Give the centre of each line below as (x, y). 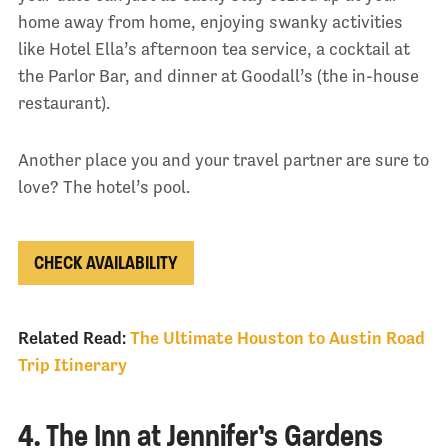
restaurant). (63, 102)
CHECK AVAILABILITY (105, 262)
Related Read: (71, 338)
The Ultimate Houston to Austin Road (277, 338)
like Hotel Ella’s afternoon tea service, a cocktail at (213, 48)
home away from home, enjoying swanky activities (210, 21)
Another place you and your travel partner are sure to (223, 159)
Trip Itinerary (72, 365)
